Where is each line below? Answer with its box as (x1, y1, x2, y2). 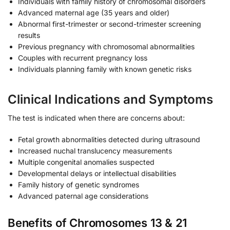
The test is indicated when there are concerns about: (8, 113, 185, 123)
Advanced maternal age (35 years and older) (18, 8, 169, 17)
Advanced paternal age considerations (18, 191, 148, 200)
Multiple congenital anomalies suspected (18, 157, 155, 166)
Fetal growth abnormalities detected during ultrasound (18, 135, 200, 144)
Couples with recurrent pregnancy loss (18, 53, 147, 63)
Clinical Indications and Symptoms (8, 92, 213, 107)
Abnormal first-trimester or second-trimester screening (18, 20, 201, 29)
